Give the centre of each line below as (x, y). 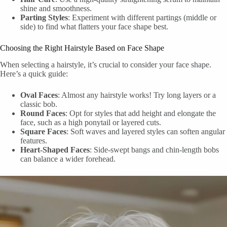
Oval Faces (39, 95)
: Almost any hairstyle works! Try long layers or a (137, 95)
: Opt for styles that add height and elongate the (141, 113)
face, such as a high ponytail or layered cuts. (91, 122)
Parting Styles (44, 18)
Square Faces (43, 131)
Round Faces (43, 113)
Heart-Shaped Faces (55, 149)
